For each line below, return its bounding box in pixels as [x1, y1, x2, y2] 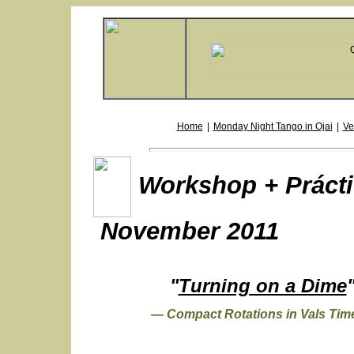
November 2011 [93, 217, 279, 244]
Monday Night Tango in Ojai [213, 121, 333, 132]
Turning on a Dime [178, 275, 347, 297]
